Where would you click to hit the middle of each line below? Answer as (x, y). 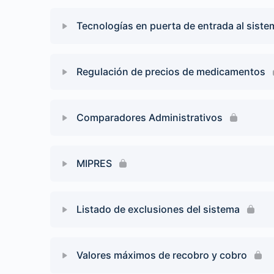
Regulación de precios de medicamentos (171, 72)
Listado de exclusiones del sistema (158, 209)
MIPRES (94, 163)
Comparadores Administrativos (150, 117)
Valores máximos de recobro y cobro (162, 255)
